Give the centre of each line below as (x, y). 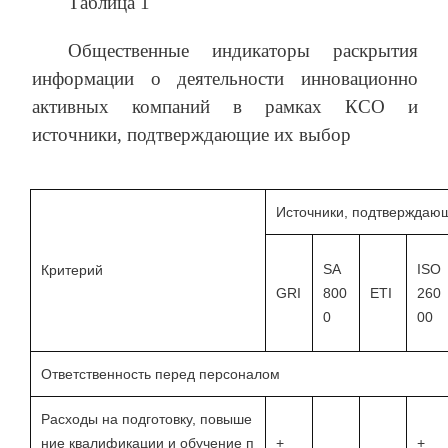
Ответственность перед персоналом (160, 374)
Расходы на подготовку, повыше (146, 419)
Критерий (72, 270)
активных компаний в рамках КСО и (225, 107)
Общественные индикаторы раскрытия (243, 51)
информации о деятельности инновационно (225, 79)
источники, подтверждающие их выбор (191, 135)
